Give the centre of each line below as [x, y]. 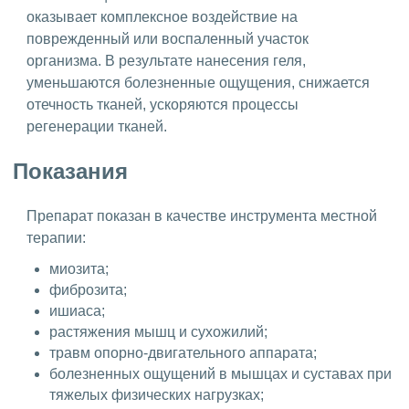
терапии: [56, 238]
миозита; [79, 269]
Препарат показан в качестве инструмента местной [202, 216]
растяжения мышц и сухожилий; [158, 332]
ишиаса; [77, 311]
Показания [73, 172]
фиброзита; [88, 290]
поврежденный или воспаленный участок [168, 39]
